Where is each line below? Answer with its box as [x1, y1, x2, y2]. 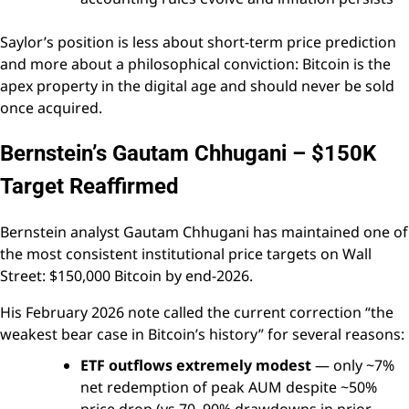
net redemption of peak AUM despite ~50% [80, 376, 377, 397]
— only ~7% [311, 354, 394, 375]
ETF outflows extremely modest [80, 354, 311, 375]
